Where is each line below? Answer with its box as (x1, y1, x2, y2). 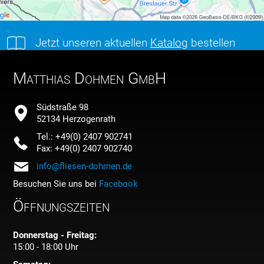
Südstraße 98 (37, 101, 89, 113)
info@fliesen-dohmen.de (37, 160, 133, 171)
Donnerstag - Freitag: (13, 229, 97, 240)
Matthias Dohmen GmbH (13, 68, 167, 88)
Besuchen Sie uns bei (13, 178, 100, 189)
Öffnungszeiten (13, 196, 110, 216)
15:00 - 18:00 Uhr (13, 241, 79, 252)
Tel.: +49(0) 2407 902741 (37, 131, 133, 142)
